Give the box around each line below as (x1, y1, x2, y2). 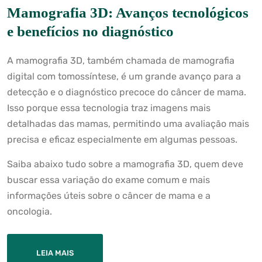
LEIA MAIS (36, 249, 74, 258)
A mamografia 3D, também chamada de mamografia (7, 55, 235, 67)
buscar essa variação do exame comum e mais (7, 174, 210, 186)
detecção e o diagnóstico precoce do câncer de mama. (7, 87, 246, 98)
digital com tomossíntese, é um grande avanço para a (7, 71, 241, 82)
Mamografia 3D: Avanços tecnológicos (7, 5, 249, 21)
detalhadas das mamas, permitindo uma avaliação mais (7, 118, 249, 130)
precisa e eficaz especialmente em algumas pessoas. (7, 134, 237, 146)
